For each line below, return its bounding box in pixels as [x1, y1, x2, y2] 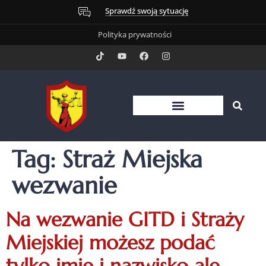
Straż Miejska [62, 144, 202, 174]
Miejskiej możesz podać [6, 230, 215, 255]
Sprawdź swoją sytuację [104, 5, 188, 16]
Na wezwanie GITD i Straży [6, 207, 244, 232]
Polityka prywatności [97, 29, 172, 40]
